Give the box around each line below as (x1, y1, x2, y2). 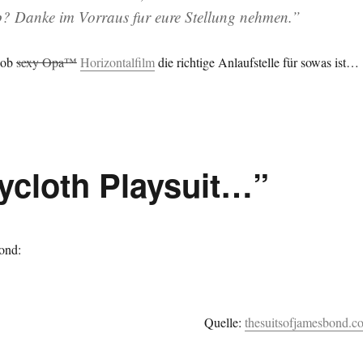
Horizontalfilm (79, 53, 155, 71)
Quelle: (203, 314, 245, 331)
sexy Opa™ (15, 53, 77, 71)
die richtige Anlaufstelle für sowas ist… (154, 53, 359, 71)
